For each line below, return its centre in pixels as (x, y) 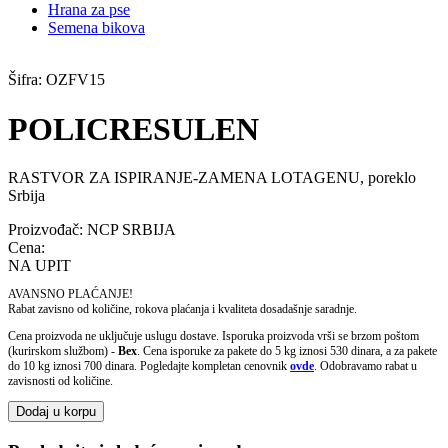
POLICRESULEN (133, 128)
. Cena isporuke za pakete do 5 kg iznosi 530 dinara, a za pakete (287, 351)
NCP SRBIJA (131, 230)
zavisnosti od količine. (60, 381)
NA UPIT (39, 266)
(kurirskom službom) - (63, 351)
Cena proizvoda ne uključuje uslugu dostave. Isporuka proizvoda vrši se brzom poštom (213, 336)
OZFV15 (75, 80)
